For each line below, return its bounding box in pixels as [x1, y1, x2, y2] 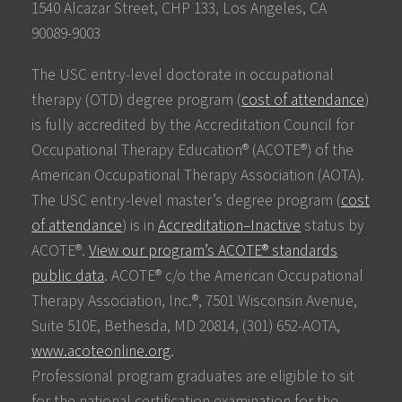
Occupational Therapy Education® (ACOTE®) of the [31, 138, 354, 162]
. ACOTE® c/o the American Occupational [104, 264, 364, 287]
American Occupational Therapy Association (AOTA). [31, 163, 365, 187]
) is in [122, 214, 159, 237]
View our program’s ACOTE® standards [89, 239, 338, 262]
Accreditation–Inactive [158, 214, 301, 237]
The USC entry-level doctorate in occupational [31, 63, 335, 86]
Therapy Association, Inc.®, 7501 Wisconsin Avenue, [31, 289, 358, 312]
